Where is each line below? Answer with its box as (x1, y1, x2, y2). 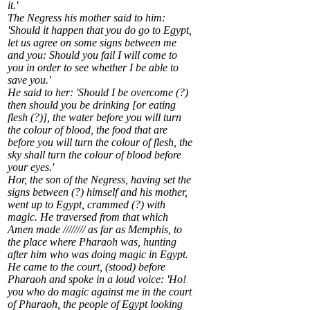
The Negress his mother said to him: (8, 12, 165, 24)
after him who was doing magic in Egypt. (8, 248, 188, 261)
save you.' (8, 74, 51, 86)
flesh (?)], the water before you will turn (8, 111, 181, 124)
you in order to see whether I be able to (8, 62, 179, 74)
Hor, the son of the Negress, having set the (8, 174, 191, 186)
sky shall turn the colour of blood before (8, 149, 181, 161)
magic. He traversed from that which (8, 211, 168, 224)
